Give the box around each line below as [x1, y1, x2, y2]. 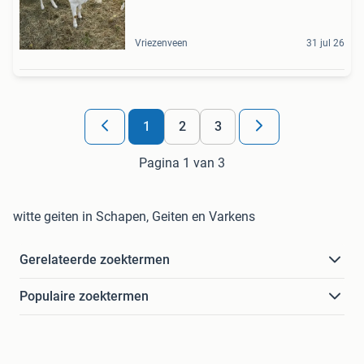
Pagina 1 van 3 [139, 155, 225, 171]
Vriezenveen [135, 37, 188, 50]
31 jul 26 [306, 37, 344, 50]
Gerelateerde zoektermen [19, 252, 170, 268]
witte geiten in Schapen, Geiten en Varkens [13, 209, 255, 225]
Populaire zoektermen [19, 288, 149, 305]
